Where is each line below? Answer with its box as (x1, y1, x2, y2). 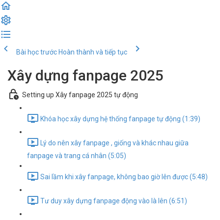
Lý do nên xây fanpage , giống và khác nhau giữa (40, 139, 189, 147)
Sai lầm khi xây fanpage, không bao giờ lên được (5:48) (40, 173, 208, 181)
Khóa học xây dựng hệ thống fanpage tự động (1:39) (40, 115, 200, 123)
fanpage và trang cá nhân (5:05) (27, 152, 126, 160)
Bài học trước (16, 48, 57, 56)
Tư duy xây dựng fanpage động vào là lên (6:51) (40, 197, 187, 205)
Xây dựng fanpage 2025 (7, 67, 164, 84)
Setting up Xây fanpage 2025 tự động (22, 91, 138, 99)
